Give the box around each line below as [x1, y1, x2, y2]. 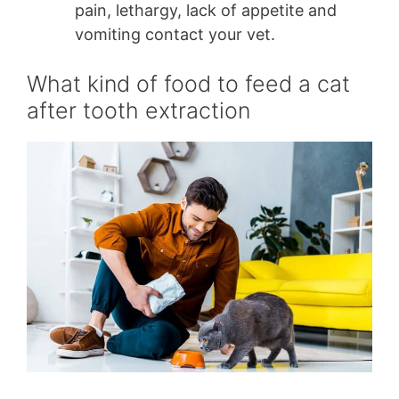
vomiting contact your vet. [75, 24, 275, 44]
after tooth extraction [27, 96, 250, 124]
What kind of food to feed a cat [27, 69, 350, 97]
